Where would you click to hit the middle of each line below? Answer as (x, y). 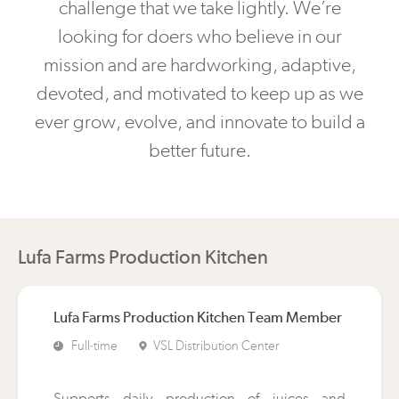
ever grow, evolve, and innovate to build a (199, 122)
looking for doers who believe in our (199, 36)
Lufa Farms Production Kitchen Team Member (198, 317)
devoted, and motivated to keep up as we (199, 93)
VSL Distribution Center (216, 346)
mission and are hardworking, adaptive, (199, 65)
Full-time (94, 346)
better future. (199, 150)
